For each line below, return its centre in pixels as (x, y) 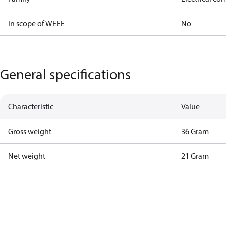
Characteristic (31, 106)
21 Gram (195, 156)
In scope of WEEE (36, 23)
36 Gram (195, 131)
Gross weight (30, 131)
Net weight (27, 156)
